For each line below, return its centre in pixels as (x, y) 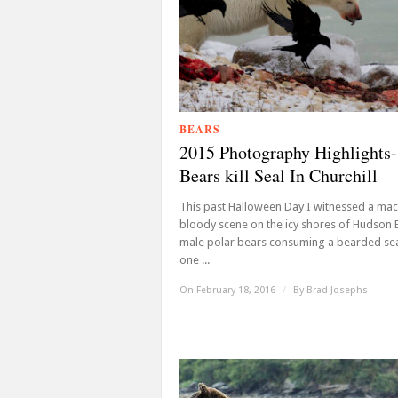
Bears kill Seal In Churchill (279, 175)
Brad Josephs (337, 290)
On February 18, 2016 (229, 290)
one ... (195, 260)
